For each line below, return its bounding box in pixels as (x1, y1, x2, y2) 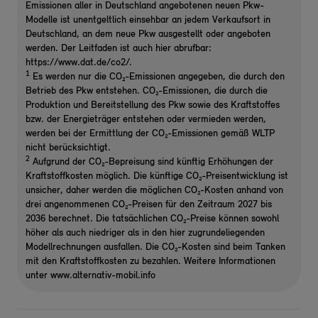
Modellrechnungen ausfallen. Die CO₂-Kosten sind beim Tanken (26, 242, 285, 253)
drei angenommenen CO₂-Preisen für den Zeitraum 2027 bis (26, 199, 272, 210)
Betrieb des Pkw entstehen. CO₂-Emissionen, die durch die (26, 86, 268, 97)
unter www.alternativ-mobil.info (26, 270, 155, 281)
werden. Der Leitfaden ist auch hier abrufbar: (26, 43, 212, 54)
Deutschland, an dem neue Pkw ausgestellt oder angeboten (26, 29, 270, 40)
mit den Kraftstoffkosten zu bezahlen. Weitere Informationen (26, 256, 275, 267)
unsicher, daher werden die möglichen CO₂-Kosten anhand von (26, 185, 283, 196)
